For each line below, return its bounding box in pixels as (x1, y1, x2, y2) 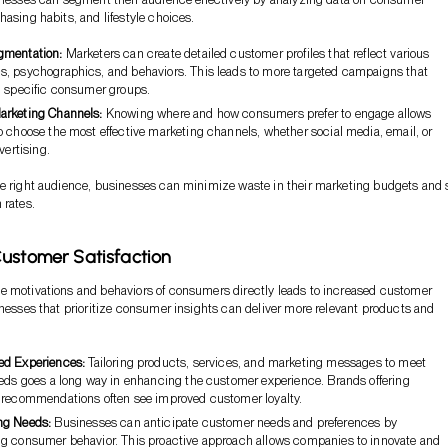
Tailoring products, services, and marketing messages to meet (85, 354, 426, 370)
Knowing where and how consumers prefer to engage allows (102, 105, 432, 121)
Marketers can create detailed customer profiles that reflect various (62, 45, 430, 61)
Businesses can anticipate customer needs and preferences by (51, 414, 397, 430)
